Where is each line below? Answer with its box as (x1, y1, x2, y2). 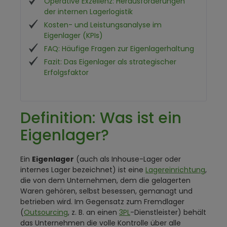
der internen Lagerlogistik (44, 7, 133, 17)
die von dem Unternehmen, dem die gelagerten (20, 175, 191, 185)
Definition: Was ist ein (20, 107, 181, 129)
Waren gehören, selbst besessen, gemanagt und (20, 186, 193, 196)
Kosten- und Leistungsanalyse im (44, 20, 162, 30)
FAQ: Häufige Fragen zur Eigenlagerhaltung (44, 44, 194, 54)
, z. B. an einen (68, 207, 119, 217)
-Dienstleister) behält (130, 207, 206, 217)
